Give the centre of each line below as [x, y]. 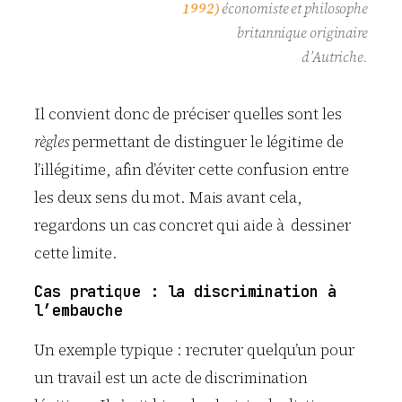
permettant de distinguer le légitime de [206, 142]
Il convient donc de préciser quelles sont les [188, 114]
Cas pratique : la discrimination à [190, 292]
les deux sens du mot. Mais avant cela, [169, 197]
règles [52, 142]
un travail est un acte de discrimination [171, 377]
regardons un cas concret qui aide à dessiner [192, 225]
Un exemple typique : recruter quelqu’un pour [194, 350]
